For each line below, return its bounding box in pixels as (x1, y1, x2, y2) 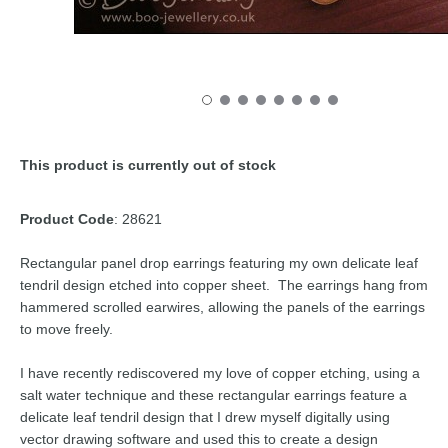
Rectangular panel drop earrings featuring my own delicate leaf (20, 255, 418, 272)
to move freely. (20, 321, 113, 338)
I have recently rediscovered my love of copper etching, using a (20, 365, 420, 382)
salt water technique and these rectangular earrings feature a (20, 387, 407, 404)
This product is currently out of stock (20, 156, 276, 173)
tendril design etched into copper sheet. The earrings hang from (20, 277, 428, 294)
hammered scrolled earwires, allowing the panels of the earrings (20, 299, 425, 316)
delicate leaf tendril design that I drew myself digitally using (20, 409, 390, 426)
